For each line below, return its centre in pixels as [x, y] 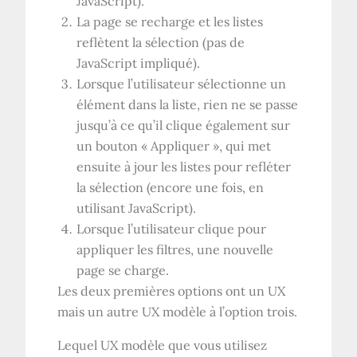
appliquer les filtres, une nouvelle [175, 249]
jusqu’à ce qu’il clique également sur [184, 125]
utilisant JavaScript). [137, 208]
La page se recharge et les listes [170, 21]
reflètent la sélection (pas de [161, 42]
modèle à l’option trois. [229, 311]
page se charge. [123, 270]
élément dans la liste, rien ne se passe [188, 104]
